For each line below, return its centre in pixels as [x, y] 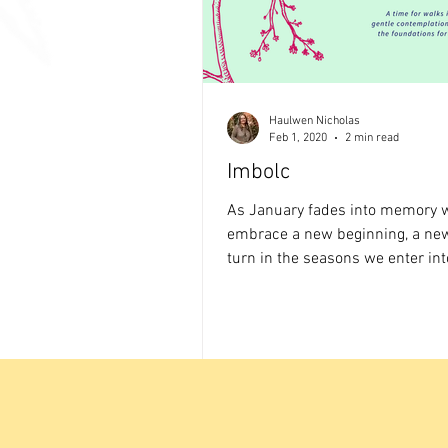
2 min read [372, 137]
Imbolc [258, 172]
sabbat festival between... [314, 283]
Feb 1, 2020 [298, 137]
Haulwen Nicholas [314, 121]
